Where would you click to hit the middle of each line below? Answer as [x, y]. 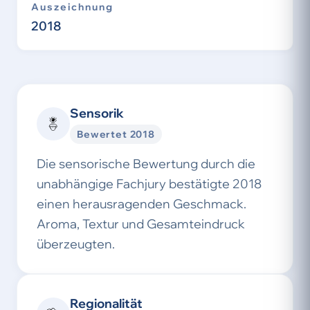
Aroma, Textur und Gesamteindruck [141, 224]
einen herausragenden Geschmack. [142, 204]
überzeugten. [76, 244]
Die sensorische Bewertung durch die [146, 164]
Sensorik [97, 113]
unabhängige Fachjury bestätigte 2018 [149, 184]
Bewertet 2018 [116, 134]
